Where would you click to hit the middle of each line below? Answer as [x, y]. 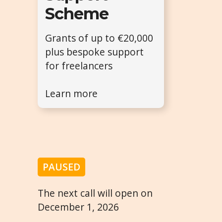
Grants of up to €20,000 [99, 38]
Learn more [71, 94]
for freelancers [79, 66]
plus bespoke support [94, 52]
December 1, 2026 [78, 207]
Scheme [77, 14]
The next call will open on [95, 193]
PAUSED [61, 167]
